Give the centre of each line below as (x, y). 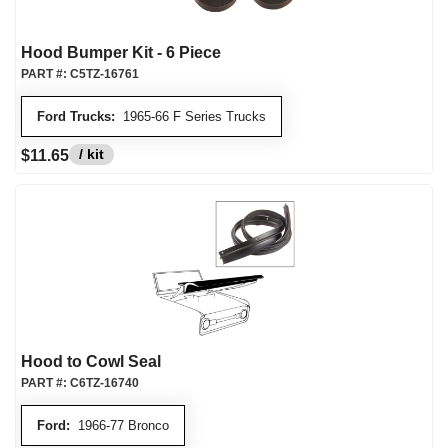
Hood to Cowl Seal (91, 361)
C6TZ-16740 (104, 383)
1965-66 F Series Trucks (190, 116)
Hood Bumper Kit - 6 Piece (121, 52)
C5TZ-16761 (104, 74)
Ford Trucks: (76, 116)
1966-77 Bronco (119, 425)
